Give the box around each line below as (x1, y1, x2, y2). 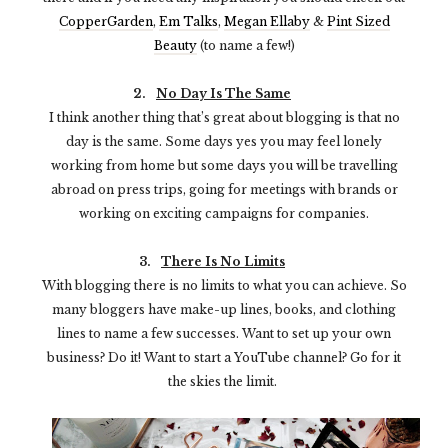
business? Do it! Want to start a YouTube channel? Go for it (47, 349, 401, 365)
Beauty (153, 37, 197, 53)
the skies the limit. (168, 373, 280, 389)
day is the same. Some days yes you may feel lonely (66, 133, 382, 149)
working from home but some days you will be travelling (50, 157, 398, 173)
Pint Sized (326, 13, 390, 29)
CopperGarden (58, 13, 153, 29)
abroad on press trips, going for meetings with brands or (50, 181, 398, 197)
